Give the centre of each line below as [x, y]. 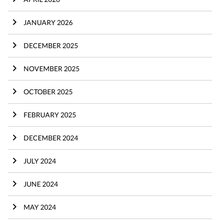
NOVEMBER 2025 [52, 68]
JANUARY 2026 [48, 22]
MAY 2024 [40, 207]
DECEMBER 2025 [51, 45]
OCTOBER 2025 [48, 91]
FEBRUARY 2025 [50, 114]
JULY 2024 [40, 161]
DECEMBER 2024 [51, 137]
